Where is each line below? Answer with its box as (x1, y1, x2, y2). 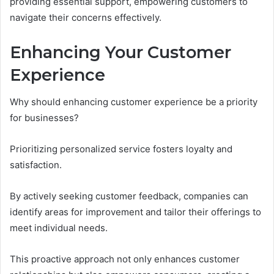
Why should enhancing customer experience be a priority (10, 96, 257, 108)
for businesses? (10, 112, 79, 124)
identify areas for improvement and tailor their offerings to (10, 206, 261, 218)
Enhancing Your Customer (10, 42, 231, 62)
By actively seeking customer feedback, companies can (10, 190, 248, 202)
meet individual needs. (10, 222, 108, 234)
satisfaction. (10, 159, 62, 171)
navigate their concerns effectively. (10, 11, 161, 23)
